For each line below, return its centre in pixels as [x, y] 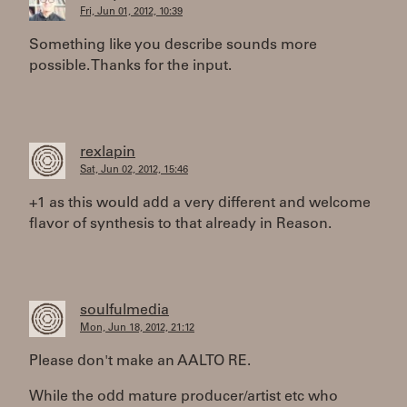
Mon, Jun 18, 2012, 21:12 [137, 328]
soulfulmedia [124, 311]
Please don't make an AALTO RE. [140, 362]
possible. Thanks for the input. [130, 66]
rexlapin [108, 153]
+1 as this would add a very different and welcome [200, 203]
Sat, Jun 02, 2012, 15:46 [134, 170]
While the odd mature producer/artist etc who [184, 397]
